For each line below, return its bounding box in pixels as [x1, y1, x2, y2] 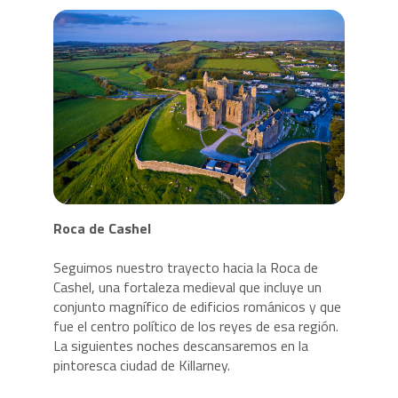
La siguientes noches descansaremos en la [52, 334, 308, 356]
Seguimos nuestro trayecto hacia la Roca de [52, 256, 318, 278]
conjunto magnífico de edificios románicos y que [52, 295, 341, 317]
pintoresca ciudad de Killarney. [52, 354, 230, 376]
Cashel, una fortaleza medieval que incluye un [52, 275, 322, 298]
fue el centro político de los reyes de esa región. [52, 314, 338, 337]
